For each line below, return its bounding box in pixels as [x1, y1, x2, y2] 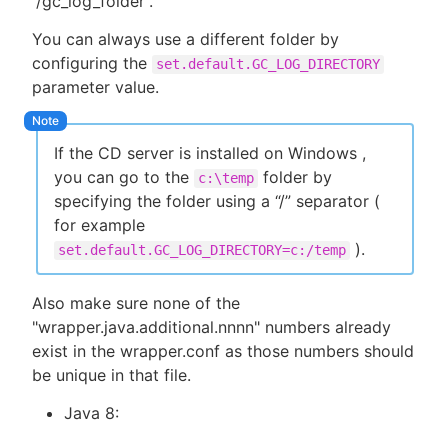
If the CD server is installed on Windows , [54, 143, 366, 164]
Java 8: [64, 403, 119, 424]
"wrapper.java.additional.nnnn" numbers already [32, 317, 391, 338]
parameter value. [32, 77, 159, 97]
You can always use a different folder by [32, 29, 339, 49]
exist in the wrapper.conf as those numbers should [32, 341, 414, 362]
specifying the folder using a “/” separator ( [54, 191, 380, 212]
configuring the [32, 53, 152, 73]
